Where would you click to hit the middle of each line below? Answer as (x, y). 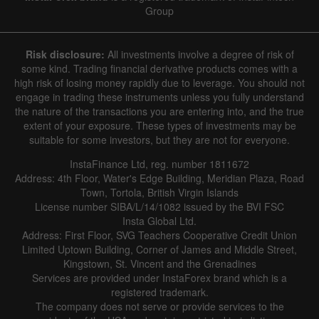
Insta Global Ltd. (159, 220)
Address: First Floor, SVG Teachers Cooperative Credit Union (159, 235)
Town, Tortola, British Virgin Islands (159, 192)
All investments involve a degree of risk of (199, 54)
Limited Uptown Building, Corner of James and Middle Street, (159, 249)
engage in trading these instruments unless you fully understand (159, 96)
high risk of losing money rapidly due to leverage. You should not (159, 82)
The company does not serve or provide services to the (159, 306)
